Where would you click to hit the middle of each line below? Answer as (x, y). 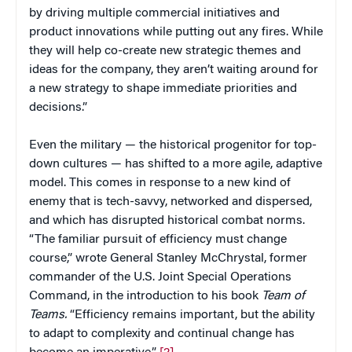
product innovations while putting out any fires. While (176, 33)
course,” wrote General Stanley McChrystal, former (168, 259)
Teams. (49, 315)
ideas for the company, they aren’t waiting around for (174, 70)
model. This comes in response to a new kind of (160, 183)
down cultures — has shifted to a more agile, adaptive (176, 165)
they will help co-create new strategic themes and (165, 51)
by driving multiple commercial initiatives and (154, 14)
